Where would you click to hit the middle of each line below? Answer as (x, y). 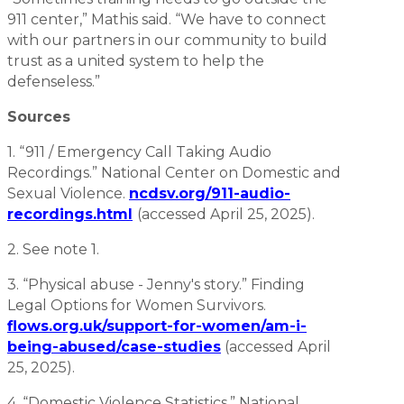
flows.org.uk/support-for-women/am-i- (157, 326)
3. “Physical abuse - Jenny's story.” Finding (156, 284)
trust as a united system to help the (136, 60)
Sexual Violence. (68, 193)
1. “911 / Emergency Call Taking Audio (139, 151)
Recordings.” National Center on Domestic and (174, 172)
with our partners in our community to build (167, 40)
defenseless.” (55, 81)
